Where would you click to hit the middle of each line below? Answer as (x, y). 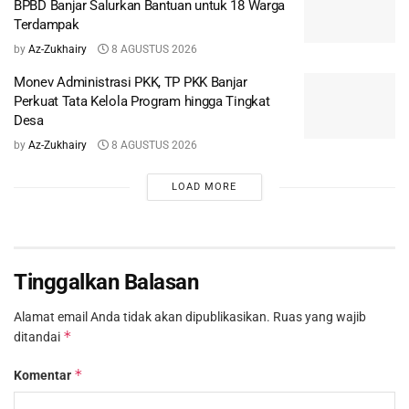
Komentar (44, 376)
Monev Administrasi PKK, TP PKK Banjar (131, 83)
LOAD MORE (204, 187)
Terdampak (47, 25)
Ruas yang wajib (320, 317)
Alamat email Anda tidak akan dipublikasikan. (142, 317)
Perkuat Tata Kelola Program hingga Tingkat (142, 102)
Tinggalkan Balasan (106, 283)
